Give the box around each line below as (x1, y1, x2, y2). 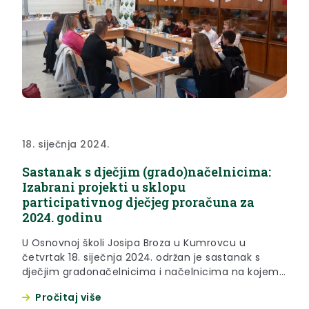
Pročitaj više (35, 290, 102, 305)
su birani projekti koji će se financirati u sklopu (22, 279, 257, 294)
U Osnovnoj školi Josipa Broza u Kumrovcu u (22, 236, 246, 250)
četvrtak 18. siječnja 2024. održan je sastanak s (22, 250, 261, 265)
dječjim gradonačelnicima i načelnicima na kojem (22, 265, 279, 279)
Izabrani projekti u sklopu (22, 179, 186, 196)
